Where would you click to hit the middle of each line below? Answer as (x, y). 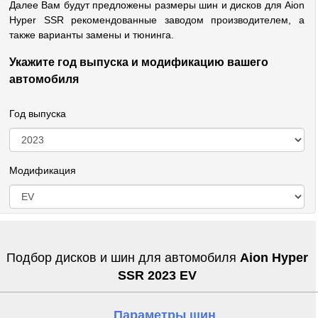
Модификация (43, 170)
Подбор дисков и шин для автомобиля (123, 258)
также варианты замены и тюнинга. (92, 35)
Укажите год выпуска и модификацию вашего (139, 62)
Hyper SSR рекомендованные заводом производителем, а (157, 20)
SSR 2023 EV (157, 275)
